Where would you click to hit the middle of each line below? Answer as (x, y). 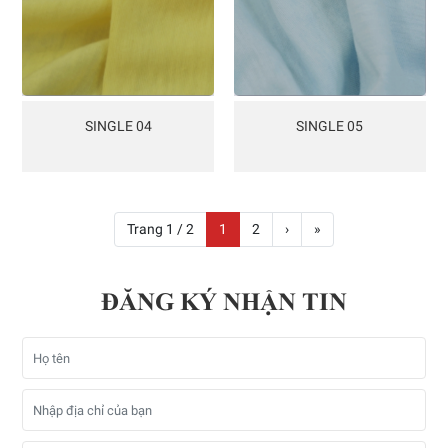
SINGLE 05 (330, 126)
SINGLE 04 (118, 126)
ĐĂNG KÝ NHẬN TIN (224, 302)
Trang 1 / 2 (160, 229)
